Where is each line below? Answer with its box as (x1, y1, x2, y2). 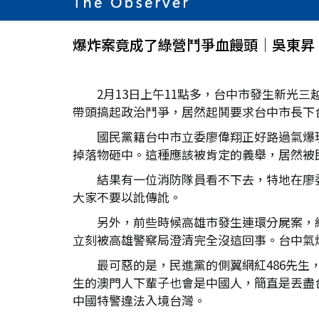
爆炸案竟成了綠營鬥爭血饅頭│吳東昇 (73, 34, 315, 56)
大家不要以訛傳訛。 (73, 188, 182, 206)
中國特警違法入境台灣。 (73, 291, 206, 310)
